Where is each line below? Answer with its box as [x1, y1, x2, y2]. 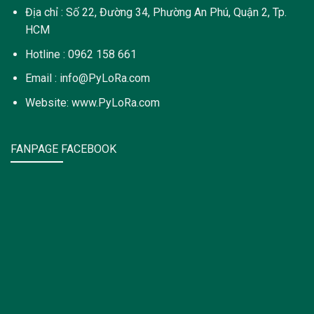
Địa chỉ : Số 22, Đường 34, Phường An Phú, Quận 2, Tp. [25, 6, 287, 20]
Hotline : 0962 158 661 [25, 47, 137, 61]
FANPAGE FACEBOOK [11, 142, 116, 156]
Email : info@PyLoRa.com [25, 71, 150, 86]
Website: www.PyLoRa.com [25, 96, 160, 110]
